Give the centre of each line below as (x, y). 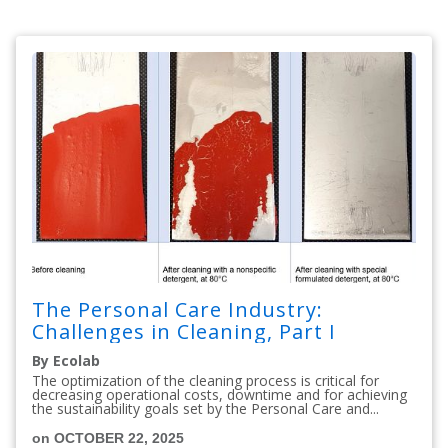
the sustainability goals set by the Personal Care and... (205, 408)
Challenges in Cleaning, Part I (184, 331)
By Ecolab (66, 360)
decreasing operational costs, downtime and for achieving (219, 394)
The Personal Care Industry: (177, 309)
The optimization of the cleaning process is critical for (205, 380)
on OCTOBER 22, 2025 (108, 437)
